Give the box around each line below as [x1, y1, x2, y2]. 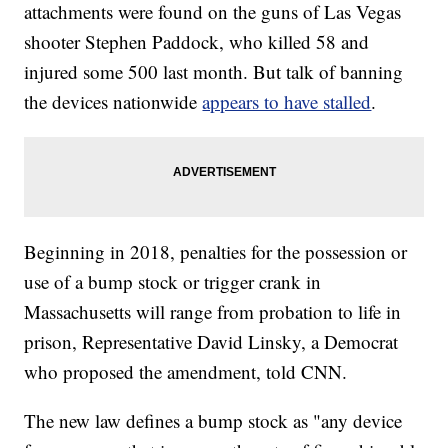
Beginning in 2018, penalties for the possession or [24, 239, 408, 265]
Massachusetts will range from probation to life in [24, 299, 402, 325]
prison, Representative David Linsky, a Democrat [24, 329, 399, 355]
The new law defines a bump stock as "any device [24, 408, 403, 434]
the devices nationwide [24, 89, 203, 115]
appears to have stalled [202, 89, 372, 115]
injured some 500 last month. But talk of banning [24, 59, 404, 85]
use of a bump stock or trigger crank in [24, 269, 322, 295]
